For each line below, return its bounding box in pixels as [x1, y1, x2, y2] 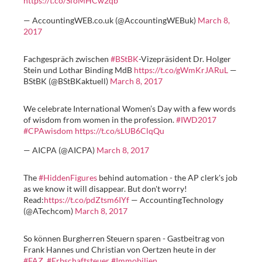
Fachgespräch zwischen [23, 53, 111, 64]
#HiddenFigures [39, 172, 97, 182]
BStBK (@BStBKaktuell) [23, 75, 110, 86]
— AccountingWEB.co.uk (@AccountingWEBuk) [23, 15, 198, 25]
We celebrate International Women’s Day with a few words [23, 103, 236, 113]
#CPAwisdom [23, 125, 73, 136]
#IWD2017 [176, 114, 216, 125]
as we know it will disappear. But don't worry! [23, 183, 187, 194]
